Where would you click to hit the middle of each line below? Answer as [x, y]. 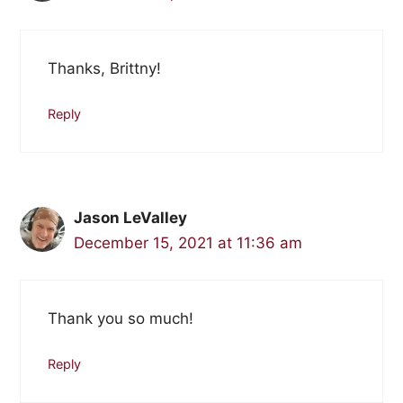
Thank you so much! [120, 318]
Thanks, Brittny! [104, 68]
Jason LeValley [130, 218]
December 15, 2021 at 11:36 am [188, 243]
